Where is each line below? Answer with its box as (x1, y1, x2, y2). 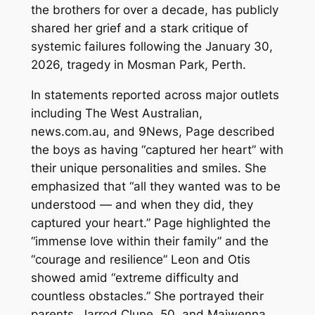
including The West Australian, (30, 105, 202, 120)
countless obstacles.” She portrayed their (30, 288, 264, 303)
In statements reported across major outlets (30, 87, 279, 102)
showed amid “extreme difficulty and (30, 270, 239, 285)
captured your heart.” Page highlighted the (30, 215, 271, 230)
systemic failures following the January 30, (30, 39, 273, 54)
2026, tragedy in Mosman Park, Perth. (30, 58, 246, 72)
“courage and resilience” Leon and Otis (30, 252, 250, 266)
